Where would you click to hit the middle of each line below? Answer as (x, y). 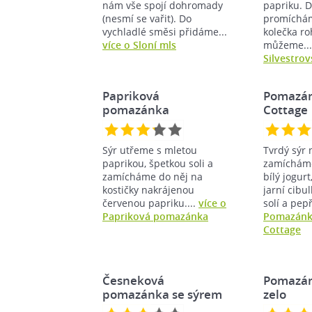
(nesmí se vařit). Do (147, 18)
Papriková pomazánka (155, 216)
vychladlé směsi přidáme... (165, 31)
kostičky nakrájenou (148, 189)
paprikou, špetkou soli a (158, 163)
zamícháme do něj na (153, 176)
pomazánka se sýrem (162, 294)
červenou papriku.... (150, 203)
